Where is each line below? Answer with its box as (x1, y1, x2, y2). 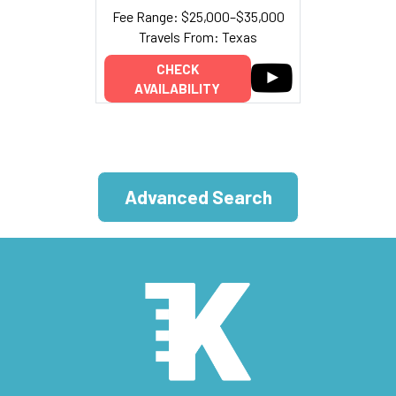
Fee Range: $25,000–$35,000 (111, 8, 285, 26)
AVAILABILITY (134, 80, 220, 96)
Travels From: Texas (139, 28, 257, 46)
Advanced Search (124, 186, 272, 209)
